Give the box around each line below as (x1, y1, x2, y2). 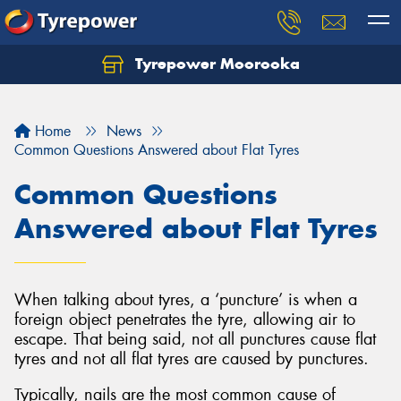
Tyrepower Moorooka (130, 54, 300, 73)
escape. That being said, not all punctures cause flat (14, 328, 376, 350)
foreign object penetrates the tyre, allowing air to (14, 309, 355, 330)
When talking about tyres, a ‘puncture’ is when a (14, 289, 357, 311)
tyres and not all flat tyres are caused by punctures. (14, 348, 369, 370)
